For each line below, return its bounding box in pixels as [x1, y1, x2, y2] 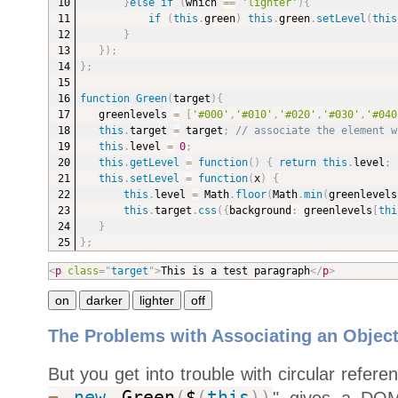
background [228, 203, 291, 217]
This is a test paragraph [160, 264, 310, 277]
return [278, 155, 316, 169]
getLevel [129, 155, 179, 169]
